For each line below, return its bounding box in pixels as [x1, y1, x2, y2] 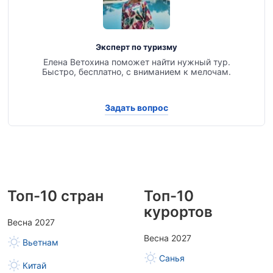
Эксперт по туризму [96, 42, 177, 52]
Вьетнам [23, 237, 58, 247]
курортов [144, 203, 213, 221]
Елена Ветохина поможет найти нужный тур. [43, 57, 230, 67]
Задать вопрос [105, 102, 168, 113]
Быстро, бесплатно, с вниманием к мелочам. [42, 66, 231, 77]
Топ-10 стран [7, 187, 104, 205]
